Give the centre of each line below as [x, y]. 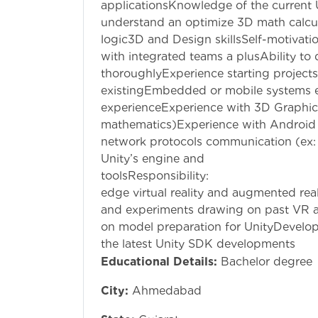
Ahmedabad [167, 290]
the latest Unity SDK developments [198, 243]
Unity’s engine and [153, 158]
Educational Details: [159, 261]
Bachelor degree [267, 261]
